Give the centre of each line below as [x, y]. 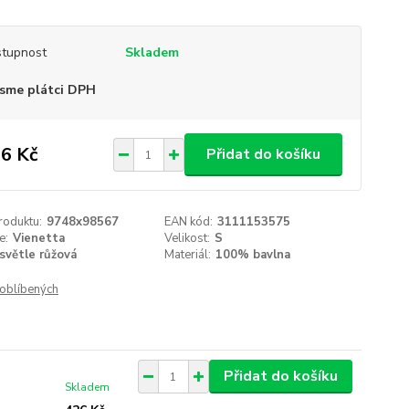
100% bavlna [253, 255]
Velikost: [188, 238]
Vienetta [38, 238]
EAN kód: [189, 222]
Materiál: [188, 255]
